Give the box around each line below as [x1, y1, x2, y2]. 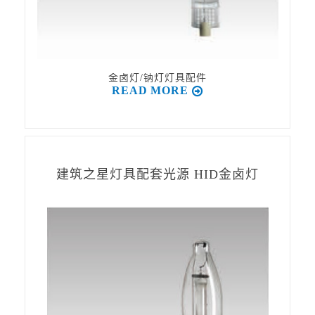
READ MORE [111, 84, 189, 96]
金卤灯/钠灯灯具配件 [108, 72, 207, 83]
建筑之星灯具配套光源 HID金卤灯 [56, 167, 259, 181]
